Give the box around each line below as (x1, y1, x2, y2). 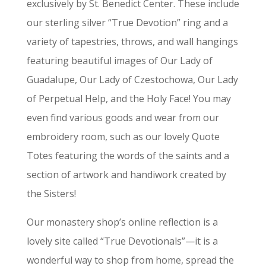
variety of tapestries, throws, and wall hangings (26, 34, 238, 48)
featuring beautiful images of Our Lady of (26, 53, 213, 67)
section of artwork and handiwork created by (26, 167, 226, 181)
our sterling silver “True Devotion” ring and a (26, 15, 228, 29)
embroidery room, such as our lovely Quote (26, 129, 220, 143)
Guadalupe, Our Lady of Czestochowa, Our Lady (26, 72, 238, 86)
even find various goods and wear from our (26, 110, 219, 124)
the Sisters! (26, 186, 76, 200)
